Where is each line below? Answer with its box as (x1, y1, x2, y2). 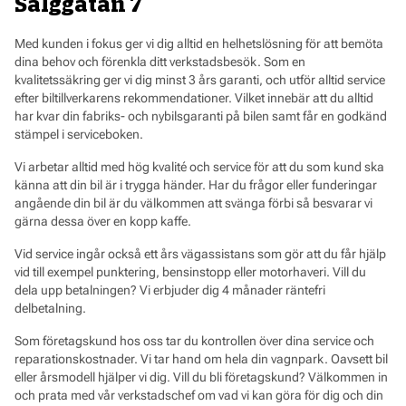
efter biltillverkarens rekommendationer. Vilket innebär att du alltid (14, 90, 373, 105)
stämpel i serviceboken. (14, 126, 143, 141)
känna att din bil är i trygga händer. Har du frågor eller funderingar (14, 177, 377, 192)
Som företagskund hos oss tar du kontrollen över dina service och (14, 333, 374, 348)
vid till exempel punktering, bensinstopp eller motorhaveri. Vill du (14, 264, 366, 279)
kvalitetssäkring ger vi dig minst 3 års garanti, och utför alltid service (14, 72, 385, 87)
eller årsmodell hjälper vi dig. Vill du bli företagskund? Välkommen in (14, 369, 388, 384)
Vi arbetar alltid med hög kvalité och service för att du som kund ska (14, 159, 384, 174)
